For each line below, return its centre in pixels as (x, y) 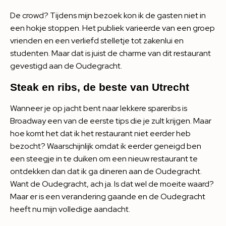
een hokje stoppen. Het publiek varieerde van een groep (112, 28)
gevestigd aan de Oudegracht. (66, 66)
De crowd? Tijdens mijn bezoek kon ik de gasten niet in (108, 15)
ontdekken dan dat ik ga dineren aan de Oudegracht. (106, 171)
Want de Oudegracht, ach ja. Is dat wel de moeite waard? (112, 184)
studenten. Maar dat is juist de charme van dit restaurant (110, 53)
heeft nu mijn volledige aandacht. (70, 209)
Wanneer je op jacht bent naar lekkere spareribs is (99, 108)
